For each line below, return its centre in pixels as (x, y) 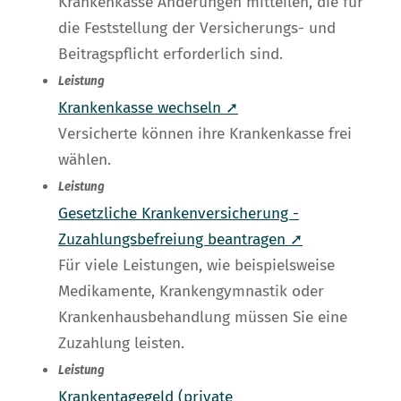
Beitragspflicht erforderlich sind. (171, 55)
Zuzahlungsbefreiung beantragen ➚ (180, 240)
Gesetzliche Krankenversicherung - (179, 214)
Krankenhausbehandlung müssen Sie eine (203, 318)
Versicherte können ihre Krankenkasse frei (205, 134)
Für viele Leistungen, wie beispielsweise (196, 266)
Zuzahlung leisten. (121, 344)
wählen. (85, 160)
